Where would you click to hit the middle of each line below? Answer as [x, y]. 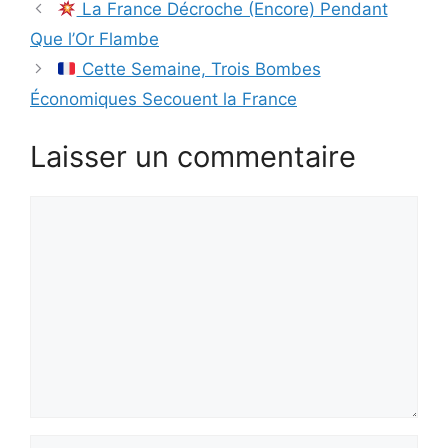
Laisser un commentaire [193, 156]
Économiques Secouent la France [163, 99]
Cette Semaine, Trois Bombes [198, 69]
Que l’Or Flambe [94, 39]
